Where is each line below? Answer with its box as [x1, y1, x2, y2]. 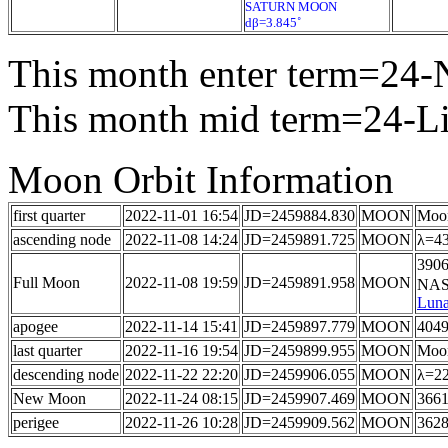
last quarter [13, 342, 82, 359]
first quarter [13, 207, 85, 224]
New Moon [13, 390, 86, 407]
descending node [13, 366, 119, 383]
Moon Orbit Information [8, 158, 394, 201]
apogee [13, 318, 58, 335]
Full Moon [13, 274, 80, 291]
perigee [13, 414, 59, 431]
